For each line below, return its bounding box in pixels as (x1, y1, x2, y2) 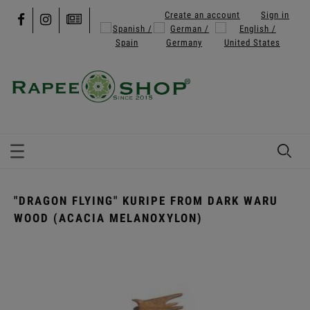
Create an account (165, 9, 240, 20)
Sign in (261, 9, 289, 20)
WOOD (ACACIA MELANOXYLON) (14, 210, 203, 225)
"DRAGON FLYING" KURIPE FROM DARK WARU (14, 193, 278, 208)
